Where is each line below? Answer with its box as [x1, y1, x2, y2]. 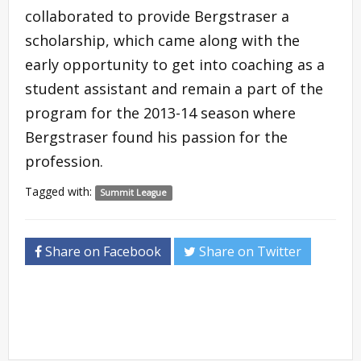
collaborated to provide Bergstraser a [25, 6, 289, 26]
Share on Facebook [42, 242, 161, 260]
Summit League [100, 186, 168, 198]
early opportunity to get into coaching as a [25, 54, 325, 74]
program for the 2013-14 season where [25, 102, 296, 122]
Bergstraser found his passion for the [25, 127, 288, 147]
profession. [25, 151, 112, 171]
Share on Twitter [196, 242, 301, 260]
